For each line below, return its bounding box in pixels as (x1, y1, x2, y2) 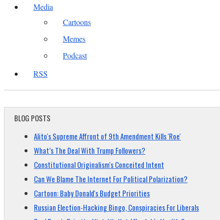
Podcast (63, 50, 87, 60)
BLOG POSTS (14, 112, 51, 123)
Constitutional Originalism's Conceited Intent (34, 159, 164, 170)
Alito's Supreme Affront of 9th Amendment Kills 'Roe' (34, 131, 181, 141)
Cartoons (63, 17, 91, 27)
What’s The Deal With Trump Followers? (34, 145, 145, 156)
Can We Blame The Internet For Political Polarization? (34, 173, 188, 184)
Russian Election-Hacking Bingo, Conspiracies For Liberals (34, 202, 199, 213)
